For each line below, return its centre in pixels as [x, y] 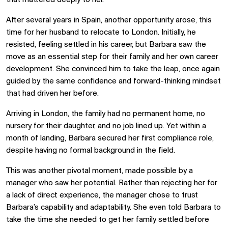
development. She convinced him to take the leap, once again [113, 69]
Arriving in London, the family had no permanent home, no [106, 114]
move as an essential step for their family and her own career [112, 57]
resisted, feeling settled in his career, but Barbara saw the [106, 45]
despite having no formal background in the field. [91, 150]
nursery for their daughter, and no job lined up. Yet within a [106, 126]
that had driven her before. [52, 93]
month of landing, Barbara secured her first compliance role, [110, 138]
